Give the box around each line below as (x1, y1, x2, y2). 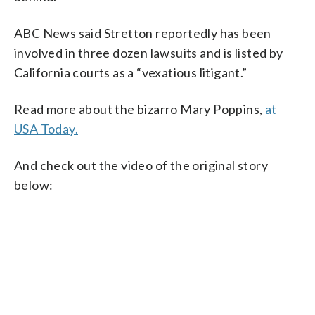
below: (14, 176, 53, 193)
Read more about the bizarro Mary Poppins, (14, 101, 265, 117)
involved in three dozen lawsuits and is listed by (14, 44, 283, 60)
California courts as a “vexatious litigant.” (14, 64, 247, 80)
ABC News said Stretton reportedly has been (14, 25, 271, 41)
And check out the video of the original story (14, 157, 268, 173)
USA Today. (14, 120, 79, 136)
